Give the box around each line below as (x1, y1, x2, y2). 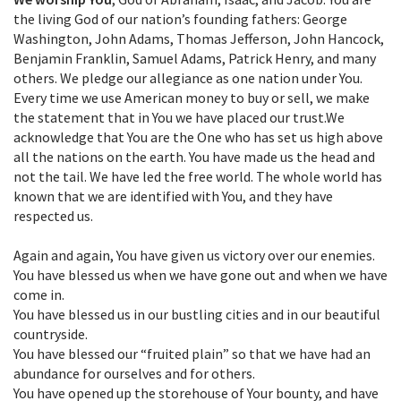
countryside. (13, 325, 88, 344)
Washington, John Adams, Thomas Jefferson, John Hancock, (13, 30, 384, 48)
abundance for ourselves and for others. (13, 364, 255, 383)
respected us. (13, 207, 93, 226)
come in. (13, 286, 64, 304)
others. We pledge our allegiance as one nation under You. (13, 69, 363, 88)
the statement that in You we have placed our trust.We (13, 108, 345, 127)
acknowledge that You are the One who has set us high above (13, 128, 383, 147)
